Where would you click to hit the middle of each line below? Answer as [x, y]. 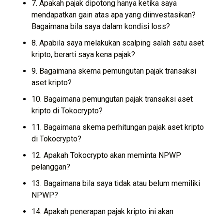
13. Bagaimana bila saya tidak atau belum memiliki [116, 183]
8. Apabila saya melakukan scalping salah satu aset [118, 43]
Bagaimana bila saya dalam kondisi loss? [101, 26]
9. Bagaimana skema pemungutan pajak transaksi [114, 71]
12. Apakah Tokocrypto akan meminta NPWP [106, 155]
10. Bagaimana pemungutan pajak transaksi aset [112, 99]
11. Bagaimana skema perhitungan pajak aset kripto [118, 127]
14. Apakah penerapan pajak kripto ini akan [102, 211]
